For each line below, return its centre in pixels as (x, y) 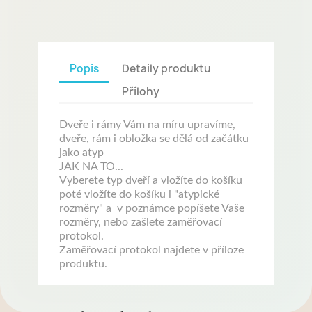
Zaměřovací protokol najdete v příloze (151, 250)
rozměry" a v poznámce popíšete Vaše (152, 208)
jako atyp (81, 153)
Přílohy (141, 91)
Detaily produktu (167, 68)
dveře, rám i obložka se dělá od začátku (154, 139)
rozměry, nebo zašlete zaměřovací (141, 222)
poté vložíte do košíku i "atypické (139, 194)
